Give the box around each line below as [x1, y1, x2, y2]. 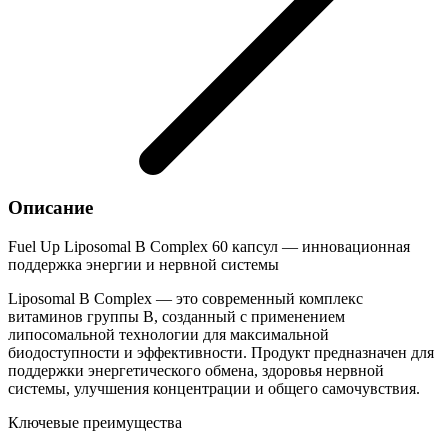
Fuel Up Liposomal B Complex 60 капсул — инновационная [8, 238, 410, 256]
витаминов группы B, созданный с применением [8, 308, 345, 326]
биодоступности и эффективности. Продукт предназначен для [8, 344, 434, 362]
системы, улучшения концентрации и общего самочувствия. [8, 380, 420, 398]
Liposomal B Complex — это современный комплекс [8, 290, 363, 308]
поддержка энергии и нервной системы [8, 256, 279, 274]
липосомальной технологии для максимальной [8, 326, 329, 344]
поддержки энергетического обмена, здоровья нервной [8, 362, 384, 380]
